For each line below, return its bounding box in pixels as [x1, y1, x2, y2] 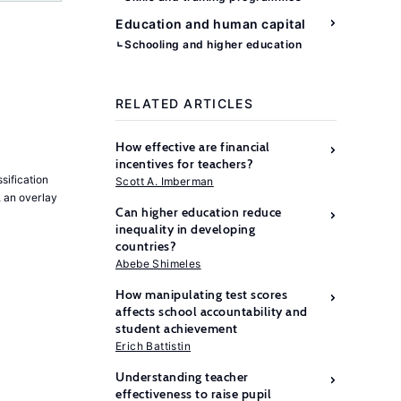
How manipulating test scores [115, 286, 287, 303]
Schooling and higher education [124, 38, 302, 51]
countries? [115, 238, 176, 254]
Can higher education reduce [115, 204, 282, 220]
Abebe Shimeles [115, 257, 201, 270]
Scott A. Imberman [115, 175, 214, 188]
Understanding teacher [115, 369, 249, 385]
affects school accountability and [115, 303, 308, 320]
